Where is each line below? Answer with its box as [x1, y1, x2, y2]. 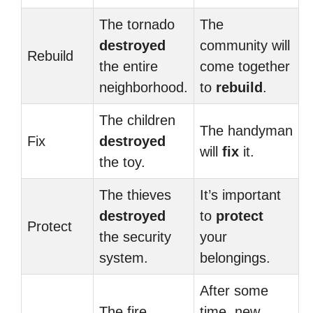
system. [99, 250, 148, 265]
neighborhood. [99, 80, 188, 95]
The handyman [200, 123, 293, 138]
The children [99, 112, 175, 128]
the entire [99, 59, 158, 74]
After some [200, 283, 268, 298]
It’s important [200, 187, 281, 203]
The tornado [99, 17, 175, 32]
